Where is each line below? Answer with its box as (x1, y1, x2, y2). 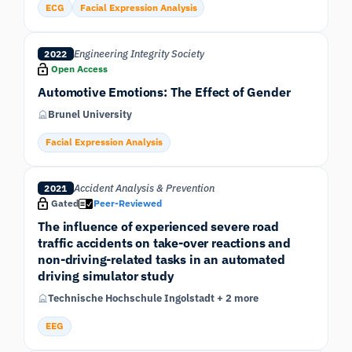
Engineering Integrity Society (73, 46, 204, 60)
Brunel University (48, 107, 133, 121)
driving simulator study (38, 266, 174, 284)
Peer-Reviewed (93, 197, 163, 210)
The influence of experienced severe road (38, 217, 279, 234)
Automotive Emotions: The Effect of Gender (38, 82, 291, 100)
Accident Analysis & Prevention (73, 181, 214, 196)
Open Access (50, 62, 108, 75)
